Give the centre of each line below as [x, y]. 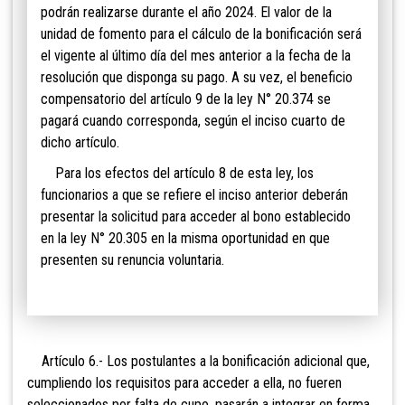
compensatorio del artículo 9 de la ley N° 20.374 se [186, 99]
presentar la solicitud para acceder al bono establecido [196, 217]
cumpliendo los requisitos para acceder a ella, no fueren [184, 383]
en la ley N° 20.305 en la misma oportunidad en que [185, 239]
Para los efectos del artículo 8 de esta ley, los [177, 174]
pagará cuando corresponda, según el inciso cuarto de [193, 121]
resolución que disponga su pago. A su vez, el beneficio [197, 78]
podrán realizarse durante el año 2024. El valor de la [186, 13]
